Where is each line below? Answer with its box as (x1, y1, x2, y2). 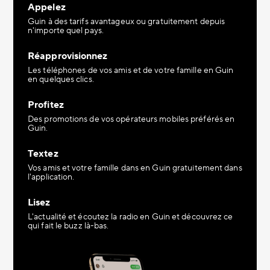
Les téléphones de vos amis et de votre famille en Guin (28, 65, 234, 76)
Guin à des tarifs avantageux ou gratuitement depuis (28, 16, 225, 27)
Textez (28, 148, 58, 160)
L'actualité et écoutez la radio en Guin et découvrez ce (28, 212, 233, 222)
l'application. (28, 172, 75, 183)
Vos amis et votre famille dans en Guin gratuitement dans (28, 163, 242, 174)
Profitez (28, 99, 64, 111)
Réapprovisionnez (28, 50, 108, 62)
